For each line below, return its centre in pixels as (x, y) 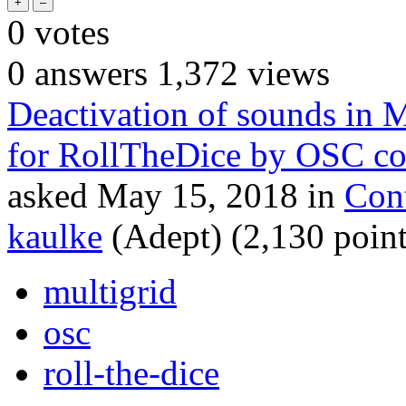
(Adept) (167, 236)
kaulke (55, 236)
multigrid (110, 291)
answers (87, 72)
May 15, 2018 (198, 195)
